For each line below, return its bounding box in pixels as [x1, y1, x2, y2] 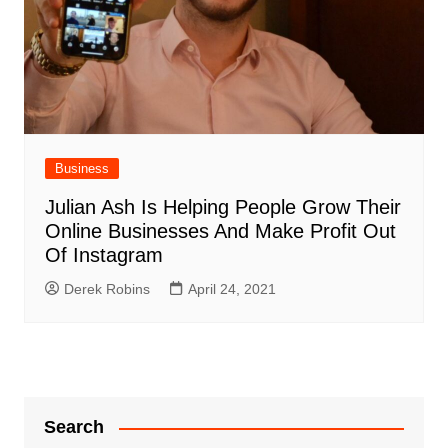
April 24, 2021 [187, 281, 276, 298]
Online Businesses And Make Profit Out [44, 220, 396, 243]
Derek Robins [63, 281, 150, 298]
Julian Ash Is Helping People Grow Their [44, 196, 401, 219]
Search [43, 417, 104, 438]
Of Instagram [44, 244, 163, 267]
